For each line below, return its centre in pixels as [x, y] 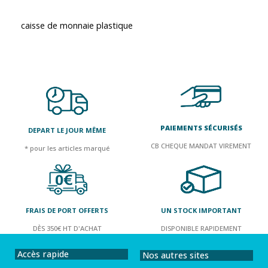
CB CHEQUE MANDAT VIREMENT [201, 145]
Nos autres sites [176, 255]
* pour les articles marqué [67, 148]
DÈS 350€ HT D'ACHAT [67, 228]
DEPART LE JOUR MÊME [67, 130]
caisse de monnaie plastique [77, 25]
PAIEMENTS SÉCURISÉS [201, 127]
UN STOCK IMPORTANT [201, 210]
